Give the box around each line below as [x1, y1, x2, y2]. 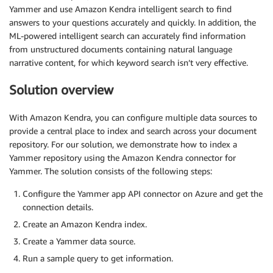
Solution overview [9, 82, 113, 98]
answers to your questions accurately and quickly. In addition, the [9, 17, 256, 27]
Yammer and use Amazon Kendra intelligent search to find [9, 4, 232, 14]
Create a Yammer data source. [23, 235, 135, 246]
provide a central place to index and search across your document [9, 125, 257, 136]
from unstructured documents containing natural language [9, 44, 232, 54]
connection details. [23, 201, 93, 212]
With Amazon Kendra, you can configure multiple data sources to [9, 112, 257, 122]
